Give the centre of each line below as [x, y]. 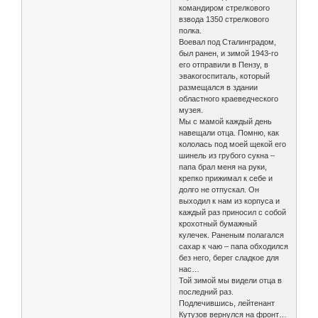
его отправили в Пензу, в [224, 64]
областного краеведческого [229, 98]
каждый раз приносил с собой [233, 212]
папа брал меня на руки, [223, 166]
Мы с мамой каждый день [226, 121]
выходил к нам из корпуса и [230, 201]
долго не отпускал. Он [219, 189]
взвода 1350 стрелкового [224, 19]
